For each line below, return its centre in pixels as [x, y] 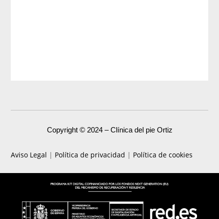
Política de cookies [163, 154]
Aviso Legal [29, 154]
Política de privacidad [90, 154]
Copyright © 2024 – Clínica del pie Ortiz [109, 130]
